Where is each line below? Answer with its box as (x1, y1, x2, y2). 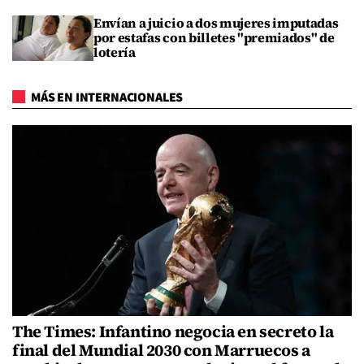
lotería (93, 42, 136, 61)
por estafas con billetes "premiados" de (93, 28, 335, 46)
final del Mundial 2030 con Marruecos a (12, 339, 310, 362)
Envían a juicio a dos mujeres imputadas (93, 13, 339, 32)
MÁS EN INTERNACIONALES (28, 89, 184, 107)
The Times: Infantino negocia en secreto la (12, 320, 334, 344)
